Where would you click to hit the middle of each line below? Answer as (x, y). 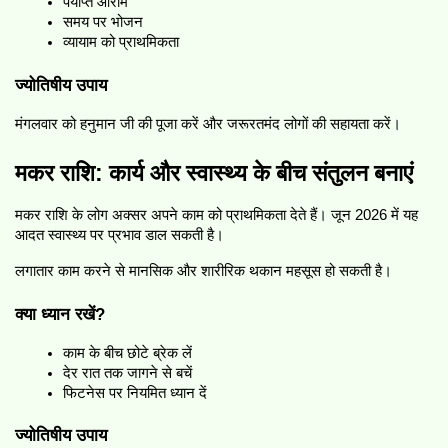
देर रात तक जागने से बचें (127, 372)
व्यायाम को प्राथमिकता (121, 42)
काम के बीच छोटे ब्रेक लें (127, 352)
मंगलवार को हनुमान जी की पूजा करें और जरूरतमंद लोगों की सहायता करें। (208, 123)
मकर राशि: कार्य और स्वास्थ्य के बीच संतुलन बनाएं (214, 172)
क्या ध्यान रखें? (60, 313)
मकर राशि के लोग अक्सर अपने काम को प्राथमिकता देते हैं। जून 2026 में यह (216, 214)
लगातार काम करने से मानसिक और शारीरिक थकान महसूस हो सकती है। (203, 270)
